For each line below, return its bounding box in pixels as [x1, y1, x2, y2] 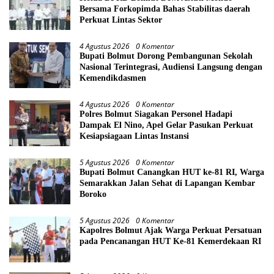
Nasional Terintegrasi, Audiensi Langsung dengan [80, 62, 262, 72]
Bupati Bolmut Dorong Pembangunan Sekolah [80, 51, 253, 61]
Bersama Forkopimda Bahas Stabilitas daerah [80, 4, 250, 14]
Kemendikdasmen [80, 73, 146, 83]
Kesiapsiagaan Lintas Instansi [80, 131, 189, 141]
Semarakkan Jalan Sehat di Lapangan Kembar [80, 179, 255, 188]
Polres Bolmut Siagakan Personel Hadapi [80, 109, 232, 119]
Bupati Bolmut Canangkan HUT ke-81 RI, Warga [80, 168, 264, 177]
